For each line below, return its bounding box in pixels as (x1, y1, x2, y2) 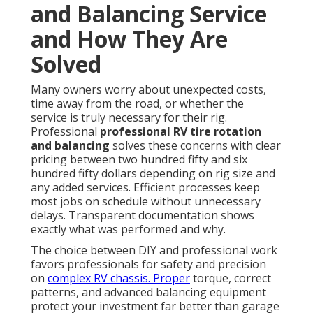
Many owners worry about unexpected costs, (31, 81, 266, 97)
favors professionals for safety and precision (31, 256, 266, 272)
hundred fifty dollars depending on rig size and (31, 165, 275, 181)
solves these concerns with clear (110, 137, 281, 153)
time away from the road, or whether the (31, 95, 244, 111)
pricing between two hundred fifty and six (31, 151, 247, 167)
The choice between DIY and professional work (31, 242, 277, 258)
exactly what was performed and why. (31, 221, 226, 237)
